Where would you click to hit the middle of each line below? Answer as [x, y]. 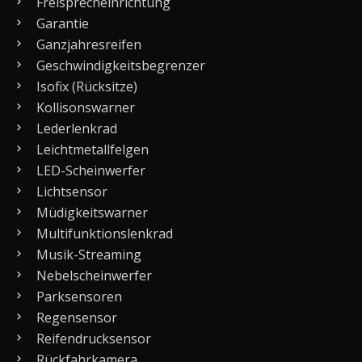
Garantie [61, 24]
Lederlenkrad [75, 129]
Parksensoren [78, 297]
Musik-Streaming [87, 255]
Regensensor [75, 318]
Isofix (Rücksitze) [85, 87]
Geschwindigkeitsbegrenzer [119, 66]
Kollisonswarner [84, 108]
